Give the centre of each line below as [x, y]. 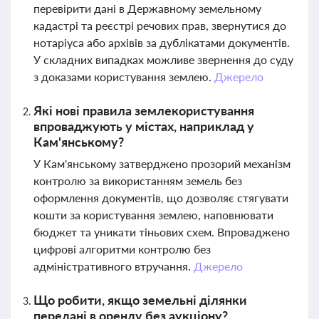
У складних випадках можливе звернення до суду [163, 59]
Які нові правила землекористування [144, 110]
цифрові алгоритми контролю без [122, 249]
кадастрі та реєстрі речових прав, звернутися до [160, 25]
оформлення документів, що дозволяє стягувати [161, 198]
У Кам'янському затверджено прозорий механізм [162, 163]
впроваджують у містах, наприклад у [144, 126]
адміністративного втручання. [114, 266]
